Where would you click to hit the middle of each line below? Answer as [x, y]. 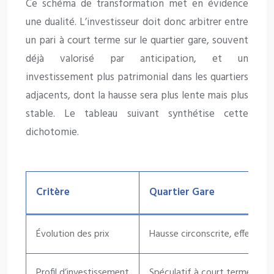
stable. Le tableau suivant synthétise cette [137, 114]
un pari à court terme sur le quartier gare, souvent [137, 41]
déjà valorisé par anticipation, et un [137, 59]
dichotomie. [52, 133]
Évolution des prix [73, 235]
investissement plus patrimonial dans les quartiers [137, 78]
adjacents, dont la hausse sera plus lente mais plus [137, 96]
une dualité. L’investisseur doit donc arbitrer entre [137, 23]
